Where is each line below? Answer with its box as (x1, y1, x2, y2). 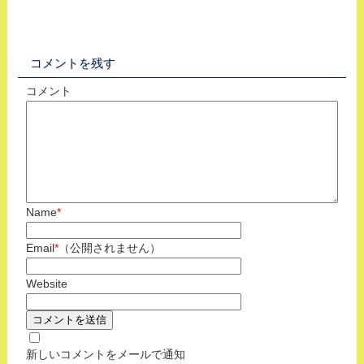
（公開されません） (58, 240, 161, 254)
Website (25, 276, 67, 290)
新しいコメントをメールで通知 (25, 347, 185, 361)
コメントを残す (29, 55, 115, 70)
